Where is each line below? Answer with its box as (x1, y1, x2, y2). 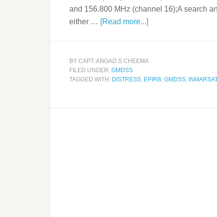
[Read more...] (100, 17, 148, 26)
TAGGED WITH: (69, 76, 112, 83)
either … (69, 17, 100, 26)
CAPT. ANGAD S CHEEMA (78, 58, 149, 64)
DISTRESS (112, 76, 141, 83)
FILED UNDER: (69, 67, 111, 74)
